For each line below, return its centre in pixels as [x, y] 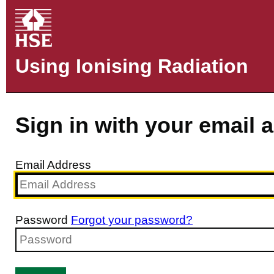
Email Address [53, 165]
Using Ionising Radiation [132, 66]
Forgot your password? [132, 220]
